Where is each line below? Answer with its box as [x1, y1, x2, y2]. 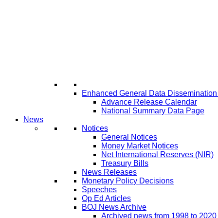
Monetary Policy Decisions [82, 177, 174, 185]
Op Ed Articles [82, 194, 131, 202]
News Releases [82, 168, 137, 176]
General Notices [101, 133, 157, 141]
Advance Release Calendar [101, 98, 197, 106]
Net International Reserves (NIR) [101, 150, 214, 159]
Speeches [82, 185, 117, 194]
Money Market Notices [101, 142, 178, 150]
